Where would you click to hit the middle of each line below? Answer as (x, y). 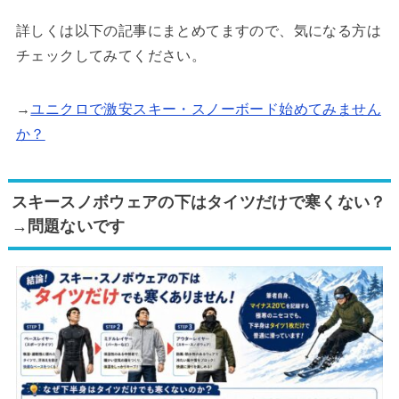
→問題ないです (68, 226)
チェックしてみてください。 (111, 55)
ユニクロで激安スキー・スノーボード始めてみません (206, 109)
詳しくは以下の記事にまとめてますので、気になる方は (198, 30)
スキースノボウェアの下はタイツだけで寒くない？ (199, 202)
